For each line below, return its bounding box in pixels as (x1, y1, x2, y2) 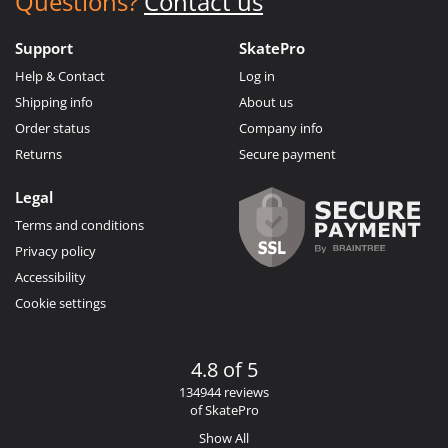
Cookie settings (15, 293, 106, 312)
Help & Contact (15, 66, 105, 85)
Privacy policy (15, 241, 96, 260)
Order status (15, 118, 90, 137)
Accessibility (15, 267, 86, 286)
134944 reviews (179, 382, 269, 401)
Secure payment (239, 144, 336, 163)
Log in (239, 66, 275, 85)
